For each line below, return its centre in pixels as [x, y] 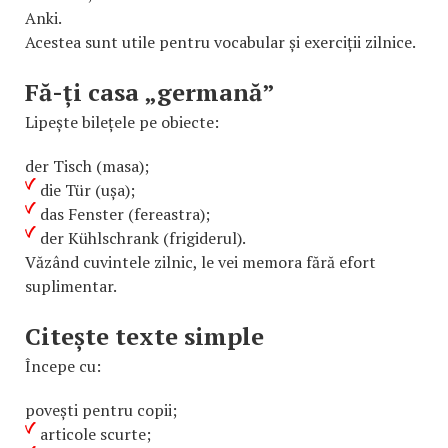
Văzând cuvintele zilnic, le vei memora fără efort [200, 261]
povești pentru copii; [101, 409]
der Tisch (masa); [87, 165]
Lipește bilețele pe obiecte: [122, 121]
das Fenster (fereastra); [125, 213]
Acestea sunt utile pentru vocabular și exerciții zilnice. [220, 41]
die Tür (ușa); [87, 189]
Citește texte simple [144, 335]
